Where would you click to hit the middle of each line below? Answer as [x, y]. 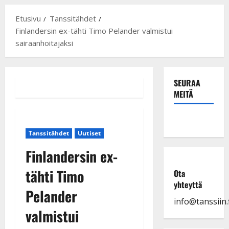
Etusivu [28, 18]
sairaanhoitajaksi [44, 43]
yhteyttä [188, 184]
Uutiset [89, 133]
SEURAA [187, 83]
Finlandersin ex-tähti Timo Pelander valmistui [94, 30]
